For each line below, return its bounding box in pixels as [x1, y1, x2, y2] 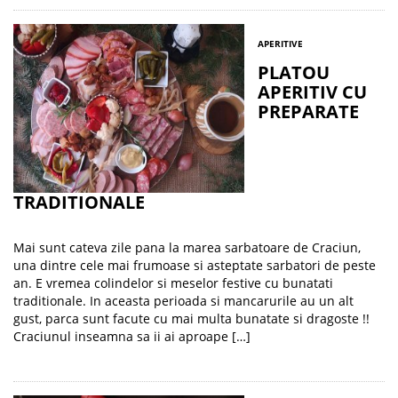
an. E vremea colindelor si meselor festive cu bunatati [13, 275, 333, 291]
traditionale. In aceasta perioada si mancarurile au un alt [13, 292, 354, 309]
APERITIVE [258, 37, 303, 50]
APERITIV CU [258, 80, 367, 104]
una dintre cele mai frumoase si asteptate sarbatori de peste [13, 257, 376, 274]
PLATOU [258, 60, 330, 84]
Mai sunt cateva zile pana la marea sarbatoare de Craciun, [13, 239, 361, 256]
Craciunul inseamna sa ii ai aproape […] [13, 328, 251, 345]
